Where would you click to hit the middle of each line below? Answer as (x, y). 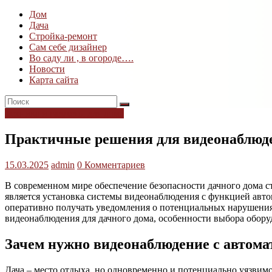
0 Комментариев (111, 165)
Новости (47, 69)
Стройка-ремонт (63, 36)
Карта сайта (54, 80)
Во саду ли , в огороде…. (81, 58)
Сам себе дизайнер (68, 47)
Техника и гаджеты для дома (64, 114)
